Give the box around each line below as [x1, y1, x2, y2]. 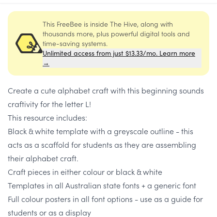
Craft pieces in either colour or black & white [8, 166, 162, 177]
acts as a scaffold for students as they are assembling [8, 139, 196, 150]
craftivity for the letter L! [8, 98, 93, 109]
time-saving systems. [43, 38, 108, 48]
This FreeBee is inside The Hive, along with [43, 19, 173, 29]
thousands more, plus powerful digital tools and [43, 29, 190, 39]
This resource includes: [8, 112, 87, 123]
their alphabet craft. [8, 153, 80, 164]
